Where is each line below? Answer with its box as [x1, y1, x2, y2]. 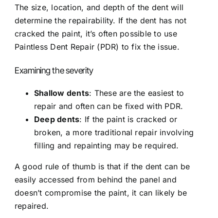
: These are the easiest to [89, 88, 184, 98]
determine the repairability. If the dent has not [15, 16, 187, 26]
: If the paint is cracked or [79, 114, 178, 125]
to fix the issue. [119, 42, 180, 52]
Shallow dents [34, 88, 90, 98]
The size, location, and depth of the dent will [15, 2, 184, 13]
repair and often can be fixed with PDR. [34, 101, 183, 111]
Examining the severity [15, 65, 94, 75]
